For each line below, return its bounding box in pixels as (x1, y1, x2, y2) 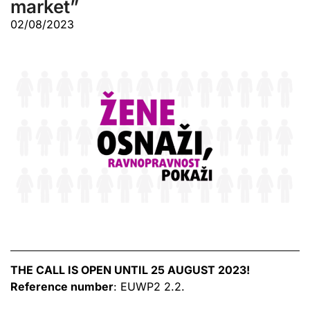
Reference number (10, 279, 113, 293)
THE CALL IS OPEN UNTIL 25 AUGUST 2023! (10, 262, 250, 277)
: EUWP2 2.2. (113, 279, 185, 293)
